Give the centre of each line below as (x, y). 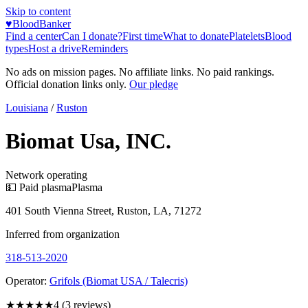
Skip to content (38, 11)
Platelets (247, 36)
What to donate (196, 36)
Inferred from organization (63, 234)
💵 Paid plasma (38, 187)
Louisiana (27, 108)
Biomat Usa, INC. (88, 141)
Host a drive (55, 48)
